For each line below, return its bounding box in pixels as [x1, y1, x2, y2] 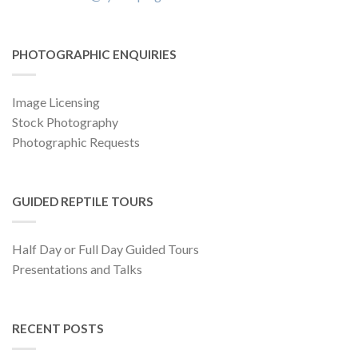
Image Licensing [12, 94, 100, 110]
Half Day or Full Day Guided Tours [12, 241, 199, 257]
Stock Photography [12, 114, 118, 130]
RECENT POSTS [12, 321, 104, 336]
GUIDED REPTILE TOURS [12, 194, 153, 209]
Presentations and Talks [12, 261, 142, 277]
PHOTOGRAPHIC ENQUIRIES [12, 47, 177, 62]
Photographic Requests [12, 134, 140, 150]
